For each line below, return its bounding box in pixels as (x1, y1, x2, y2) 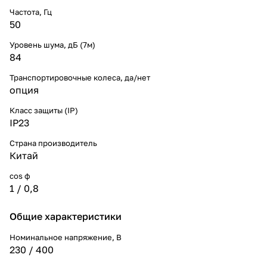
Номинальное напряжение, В (10, 232, 122, 242)
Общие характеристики (10, 210, 122, 222)
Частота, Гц (10, 7, 52, 17)
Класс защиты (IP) (10, 105, 78, 115)
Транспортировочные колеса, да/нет (10, 72, 150, 82)
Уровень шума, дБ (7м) (10, 39, 95, 49)
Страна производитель (10, 138, 97, 148)
